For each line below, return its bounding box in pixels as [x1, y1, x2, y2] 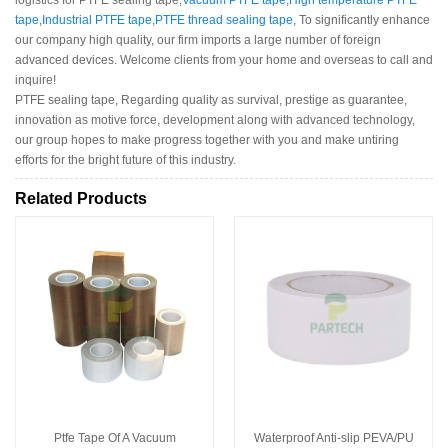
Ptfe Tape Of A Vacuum [53, 430, 176, 445]
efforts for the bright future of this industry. [15, 152, 236, 167]
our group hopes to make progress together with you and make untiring [15, 132, 399, 147]
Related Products [15, 190, 147, 208]
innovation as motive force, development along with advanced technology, [15, 112, 415, 127]
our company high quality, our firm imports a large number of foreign [15, 32, 381, 47]
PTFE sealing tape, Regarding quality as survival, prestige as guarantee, [15, 92, 407, 107]
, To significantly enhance [293, 12, 430, 27]
